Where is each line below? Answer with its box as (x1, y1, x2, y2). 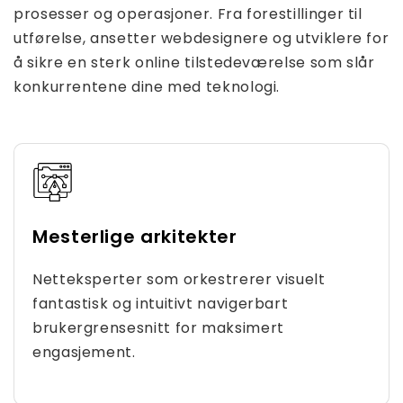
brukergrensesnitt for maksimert (32, 318, 284, 338)
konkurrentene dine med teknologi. (13, 76, 281, 97)
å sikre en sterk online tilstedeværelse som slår (13, 52, 375, 73)
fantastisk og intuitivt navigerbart (32, 293, 289, 314)
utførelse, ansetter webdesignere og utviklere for (13, 28, 390, 49)
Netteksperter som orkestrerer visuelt (32, 269, 326, 290)
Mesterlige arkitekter (32, 224, 237, 249)
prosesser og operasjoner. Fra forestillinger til (13, 4, 363, 24)
